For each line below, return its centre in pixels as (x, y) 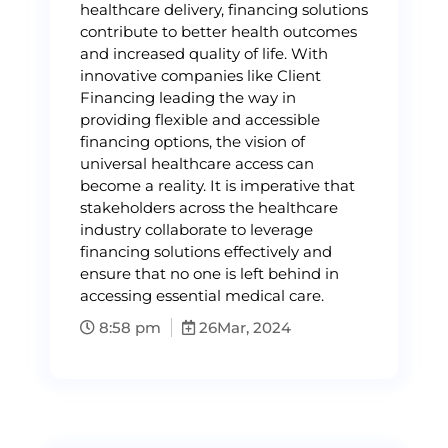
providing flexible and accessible (200, 119)
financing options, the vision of (192, 141)
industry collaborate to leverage (196, 229)
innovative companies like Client (200, 75)
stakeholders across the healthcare (209, 207)
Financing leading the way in (188, 97)
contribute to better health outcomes (218, 31)
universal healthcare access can (197, 163)
